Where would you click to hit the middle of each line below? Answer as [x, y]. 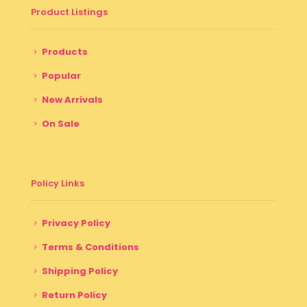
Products [65, 51]
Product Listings [69, 12]
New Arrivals [72, 99]
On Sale [61, 123]
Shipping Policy [80, 271]
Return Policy [74, 295]
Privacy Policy [76, 223]
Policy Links [58, 183]
